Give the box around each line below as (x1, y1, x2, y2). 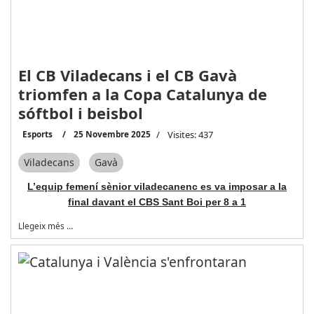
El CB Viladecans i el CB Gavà (18, 64, 237, 86)
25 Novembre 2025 (73, 128, 151, 140)
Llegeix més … (18, 219, 73, 231)
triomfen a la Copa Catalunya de (18, 83, 267, 105)
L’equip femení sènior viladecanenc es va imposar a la (27, 180, 287, 192)
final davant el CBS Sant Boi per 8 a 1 (68, 196, 246, 207)
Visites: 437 (167, 128, 213, 142)
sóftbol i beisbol (18, 102, 143, 124)
